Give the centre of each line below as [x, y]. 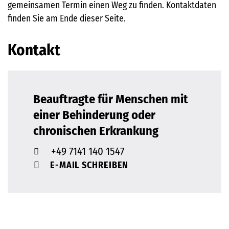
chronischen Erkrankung [96, 130]
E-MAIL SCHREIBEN [89, 165]
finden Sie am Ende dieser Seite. [67, 19]
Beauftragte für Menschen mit [111, 99]
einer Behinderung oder [94, 114]
